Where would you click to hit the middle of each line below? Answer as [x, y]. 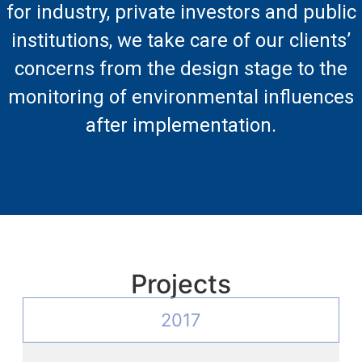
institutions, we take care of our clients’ [181, 40]
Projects [181, 284]
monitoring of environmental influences [181, 97]
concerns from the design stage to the [181, 68]
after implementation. [181, 125]
